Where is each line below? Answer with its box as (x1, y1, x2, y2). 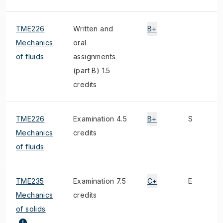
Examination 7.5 (73, 177, 126, 185)
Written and (73, 24, 113, 33)
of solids (16, 205, 46, 213)
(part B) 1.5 (73, 66, 111, 75)
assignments (73, 52, 116, 61)
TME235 (16, 177, 44, 185)
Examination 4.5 (73, 114, 127, 123)
